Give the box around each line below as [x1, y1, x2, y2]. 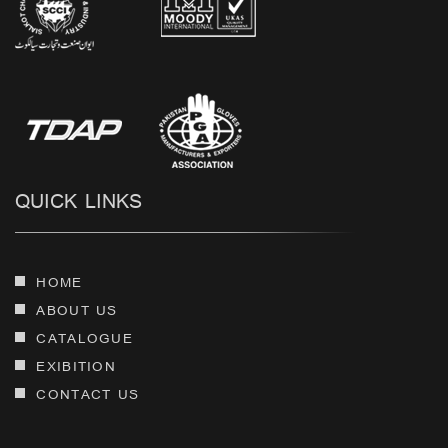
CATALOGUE [36, 329, 134, 347]
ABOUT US [36, 301, 118, 319]
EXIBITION [36, 357, 117, 375]
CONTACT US [36, 385, 140, 403]
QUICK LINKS [15, 188, 142, 214]
